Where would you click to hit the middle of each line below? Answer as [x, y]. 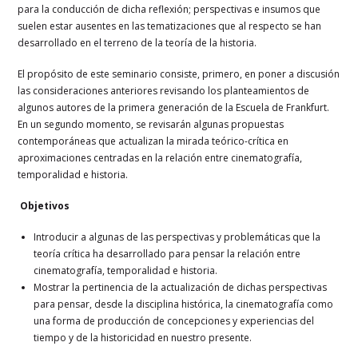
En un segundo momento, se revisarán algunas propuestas [151, 124]
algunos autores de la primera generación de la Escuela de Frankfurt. [174, 107]
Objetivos [45, 205]
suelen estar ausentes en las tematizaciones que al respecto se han [170, 26]
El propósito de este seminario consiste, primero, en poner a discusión [179, 74]
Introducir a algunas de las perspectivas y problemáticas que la [177, 237]
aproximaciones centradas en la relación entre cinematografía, [160, 157]
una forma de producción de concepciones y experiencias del [174, 320]
